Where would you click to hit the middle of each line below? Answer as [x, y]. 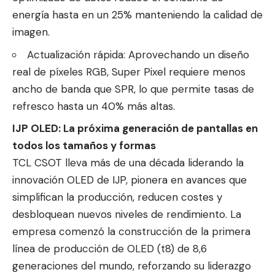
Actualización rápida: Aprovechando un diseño [138, 54]
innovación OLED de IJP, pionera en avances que [130, 180]
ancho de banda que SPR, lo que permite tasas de [133, 89]
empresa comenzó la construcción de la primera [131, 232]
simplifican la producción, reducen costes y [117, 197]
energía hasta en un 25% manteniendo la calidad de [137, 15]
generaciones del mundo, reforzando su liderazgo [132, 266]
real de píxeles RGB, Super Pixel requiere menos [129, 72]
